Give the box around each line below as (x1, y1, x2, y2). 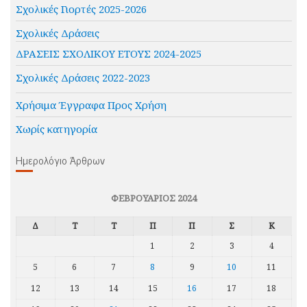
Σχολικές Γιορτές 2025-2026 (15, 2, 147, 16)
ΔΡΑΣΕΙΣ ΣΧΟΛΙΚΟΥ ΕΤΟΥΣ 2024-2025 (15, 47, 201, 61)
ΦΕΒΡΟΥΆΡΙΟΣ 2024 (110, 192, 197, 205)
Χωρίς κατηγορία (15, 122, 97, 136)
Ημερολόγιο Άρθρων (15, 151, 105, 169)
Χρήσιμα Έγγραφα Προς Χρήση (15, 98, 167, 112)
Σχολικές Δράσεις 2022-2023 (15, 71, 150, 85)
